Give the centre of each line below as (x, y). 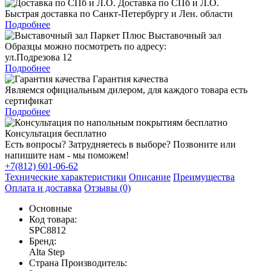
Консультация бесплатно (56, 134)
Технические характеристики (66, 177)
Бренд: (43, 241)
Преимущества (204, 177)
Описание (150, 177)
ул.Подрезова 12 (38, 57)
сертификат (29, 101)
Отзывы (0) (107, 188)
